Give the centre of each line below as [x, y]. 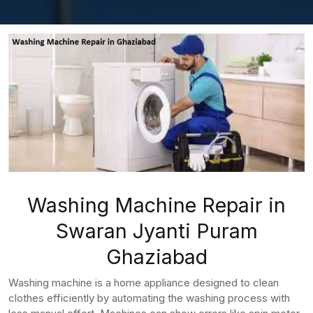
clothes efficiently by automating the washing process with [149, 298]
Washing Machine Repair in [156, 205]
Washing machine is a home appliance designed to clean [144, 282]
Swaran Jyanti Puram [156, 231]
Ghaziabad [156, 256]
